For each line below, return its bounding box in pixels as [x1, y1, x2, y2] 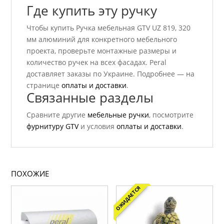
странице [26, 80, 62, 90]
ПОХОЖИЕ [11, 168, 49, 179]
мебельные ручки [87, 110, 149, 120]
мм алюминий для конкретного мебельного [26, 34, 177, 44]
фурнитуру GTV [26, 121, 79, 131]
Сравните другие [26, 110, 88, 120]
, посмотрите [149, 110, 194, 120]
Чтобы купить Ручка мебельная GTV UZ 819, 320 [26, 23, 191, 33]
